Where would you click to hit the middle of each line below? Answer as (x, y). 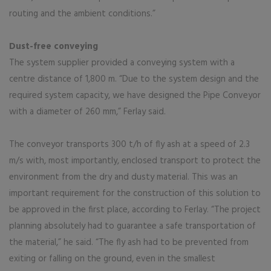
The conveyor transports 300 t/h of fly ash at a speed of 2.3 (129, 145)
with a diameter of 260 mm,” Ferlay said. (87, 112)
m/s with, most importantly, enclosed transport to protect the (135, 161)
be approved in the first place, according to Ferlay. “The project (135, 210)
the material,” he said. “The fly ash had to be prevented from (129, 243)
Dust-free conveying (54, 47)
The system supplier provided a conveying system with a (122, 63)
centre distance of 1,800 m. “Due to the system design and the (134, 79)
